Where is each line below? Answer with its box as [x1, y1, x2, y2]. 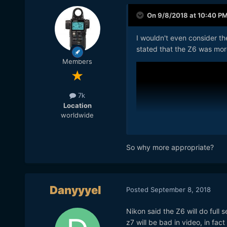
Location [63, 101, 92, 109]
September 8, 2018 [150, 185, 211, 194]
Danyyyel [49, 183, 101, 197]
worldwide [61, 110, 94, 119]
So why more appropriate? [126, 143, 214, 152]
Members [62, 57, 93, 66]
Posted [126, 185, 150, 194]
